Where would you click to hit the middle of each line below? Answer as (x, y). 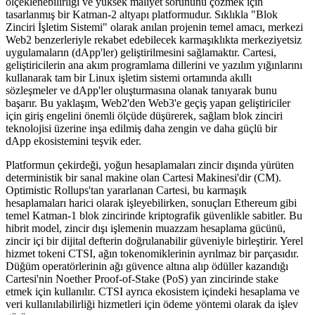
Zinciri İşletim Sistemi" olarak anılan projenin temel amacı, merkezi (154, 27)
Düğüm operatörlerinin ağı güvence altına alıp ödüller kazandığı (147, 266)
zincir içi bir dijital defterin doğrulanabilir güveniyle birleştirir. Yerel (154, 240)
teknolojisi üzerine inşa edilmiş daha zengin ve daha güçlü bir (141, 128)
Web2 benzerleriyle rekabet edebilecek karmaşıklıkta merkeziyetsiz (154, 39)
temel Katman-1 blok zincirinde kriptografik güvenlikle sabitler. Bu (154, 215)
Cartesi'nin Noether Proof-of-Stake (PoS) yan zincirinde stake (142, 278)
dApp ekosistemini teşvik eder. (73, 141)
